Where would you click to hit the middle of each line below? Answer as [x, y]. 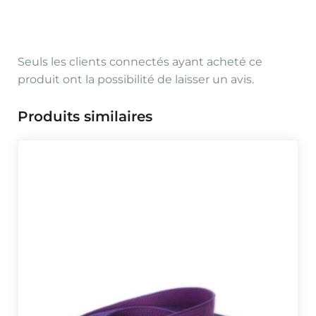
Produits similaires [85, 117]
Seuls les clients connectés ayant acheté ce [140, 62]
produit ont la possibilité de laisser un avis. [136, 80]
